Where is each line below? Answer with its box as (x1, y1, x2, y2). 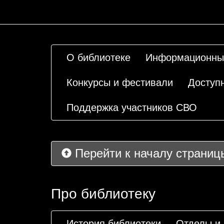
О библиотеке (66, 52, 130, 63)
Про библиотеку (51, 186, 155, 201)
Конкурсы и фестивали (66, 77, 173, 88)
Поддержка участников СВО (66, 102, 197, 113)
